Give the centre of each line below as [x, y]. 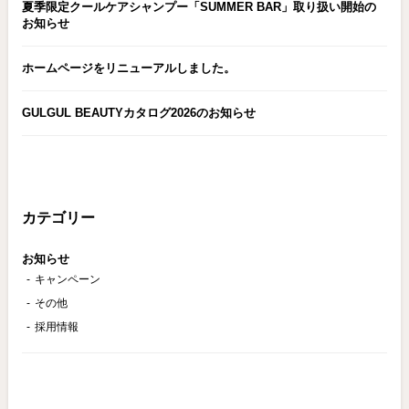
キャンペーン [67, 280]
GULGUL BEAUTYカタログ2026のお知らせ [138, 113]
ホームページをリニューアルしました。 [128, 68]
